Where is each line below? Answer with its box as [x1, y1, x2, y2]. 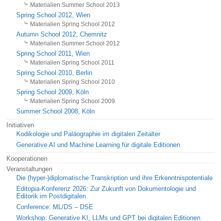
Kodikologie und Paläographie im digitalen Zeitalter [16, 130, 161, 138]
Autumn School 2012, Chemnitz [16, 31, 108, 38]
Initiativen [6, 121, 35, 129]
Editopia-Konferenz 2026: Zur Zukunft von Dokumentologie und [16, 185, 196, 192]
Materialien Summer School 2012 [30, 39, 120, 47]
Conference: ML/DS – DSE [16, 203, 94, 211]
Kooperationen [6, 155, 48, 162]
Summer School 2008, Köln [16, 108, 95, 115]
